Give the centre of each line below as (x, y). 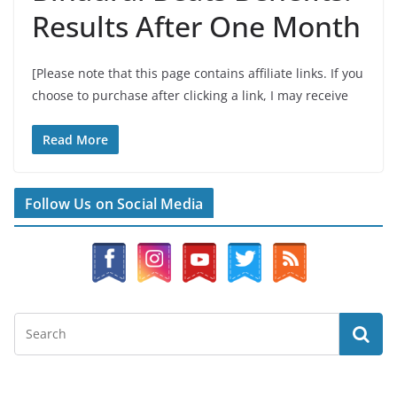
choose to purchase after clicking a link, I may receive (190, 96)
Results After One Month (196, 27)
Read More (75, 140)
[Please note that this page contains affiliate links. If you (198, 74)
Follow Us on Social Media (114, 204)
